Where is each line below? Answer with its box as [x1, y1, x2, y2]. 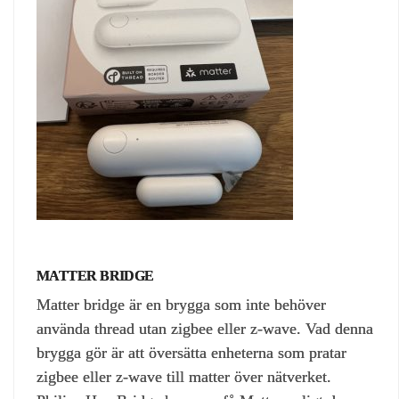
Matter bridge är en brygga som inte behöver [37, 295, 326, 313]
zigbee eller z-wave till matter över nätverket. [37, 367, 331, 386]
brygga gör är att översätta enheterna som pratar [37, 343, 346, 362]
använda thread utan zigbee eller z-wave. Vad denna [37, 319, 373, 338]
